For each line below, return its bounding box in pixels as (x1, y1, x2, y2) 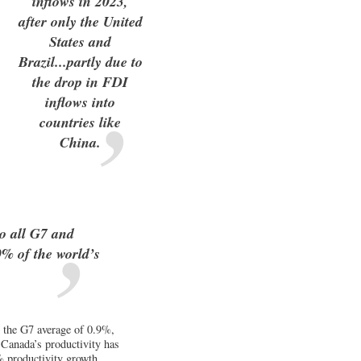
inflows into (45, 91, 116, 112)
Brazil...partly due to (18, 51, 143, 72)
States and (49, 31, 112, 52)
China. (60, 131, 102, 152)
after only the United (18, 10, 143, 31)
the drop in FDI (32, 71, 129, 92)
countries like (39, 111, 122, 132)
